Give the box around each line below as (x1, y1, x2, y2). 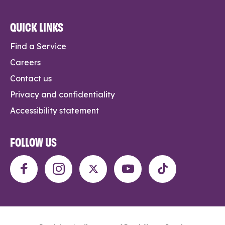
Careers (10, 57, 41, 67)
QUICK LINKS (10, 19, 63, 34)
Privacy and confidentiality (10, 89, 115, 99)
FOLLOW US (10, 134, 57, 149)
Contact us (10, 73, 52, 83)
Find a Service (10, 41, 66, 51)
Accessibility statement (10, 105, 99, 116)
